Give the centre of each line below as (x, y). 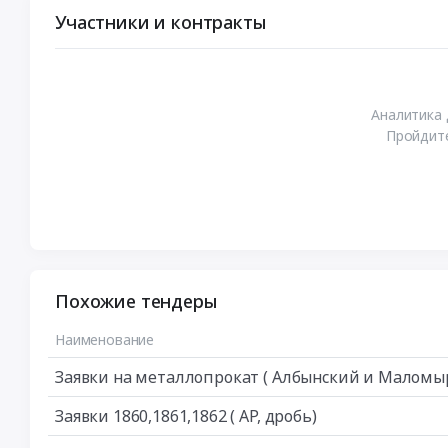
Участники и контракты (160, 21)
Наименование (105, 339)
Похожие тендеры (136, 300)
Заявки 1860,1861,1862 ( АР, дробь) (186, 415)
